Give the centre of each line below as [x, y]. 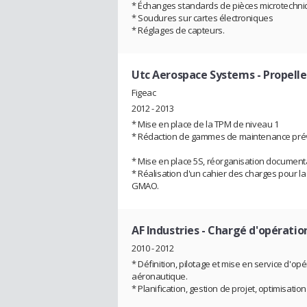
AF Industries [165, 231]
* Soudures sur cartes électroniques [202, 18]
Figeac [144, 93]
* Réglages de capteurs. [178, 30]
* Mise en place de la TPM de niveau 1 [205, 124]
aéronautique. [160, 276]
